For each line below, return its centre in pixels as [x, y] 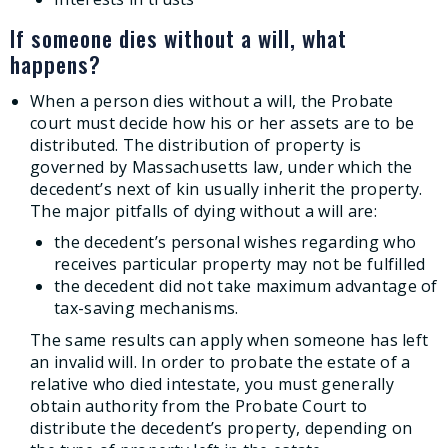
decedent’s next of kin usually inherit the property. [226, 188]
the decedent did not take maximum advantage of [246, 286]
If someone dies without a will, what [178, 37]
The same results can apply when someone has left [229, 340]
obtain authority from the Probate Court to [199, 406]
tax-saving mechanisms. [146, 308]
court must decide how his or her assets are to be [222, 122]
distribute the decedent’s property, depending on [221, 428]
